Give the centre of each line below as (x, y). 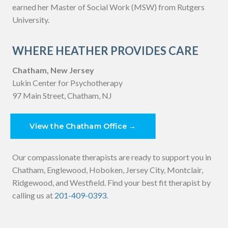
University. (31, 19)
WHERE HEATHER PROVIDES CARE (105, 50)
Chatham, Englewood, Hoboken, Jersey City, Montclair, (108, 169)
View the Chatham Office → (83, 126)
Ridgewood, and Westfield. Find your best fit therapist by (111, 182)
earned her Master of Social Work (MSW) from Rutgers (108, 7)
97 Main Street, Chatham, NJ (62, 95)
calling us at (33, 195)
